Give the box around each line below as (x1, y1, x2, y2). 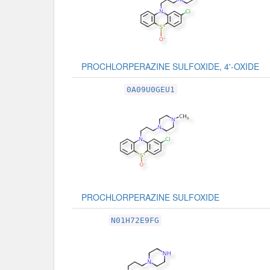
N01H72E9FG (111, 215, 159, 225)
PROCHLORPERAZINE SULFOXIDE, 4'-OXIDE (81, 60, 259, 72)
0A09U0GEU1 (126, 84, 175, 94)
